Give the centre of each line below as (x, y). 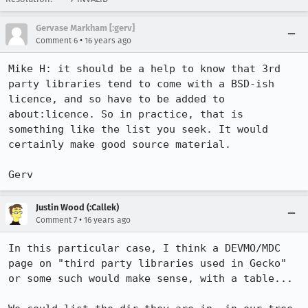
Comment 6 (57, 41)
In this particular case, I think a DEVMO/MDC (144, 248)
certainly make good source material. (120, 144)
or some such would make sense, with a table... (151, 278)
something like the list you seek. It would (138, 129)
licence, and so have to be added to (117, 99)
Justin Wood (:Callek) (77, 207)
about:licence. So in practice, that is (126, 114)
